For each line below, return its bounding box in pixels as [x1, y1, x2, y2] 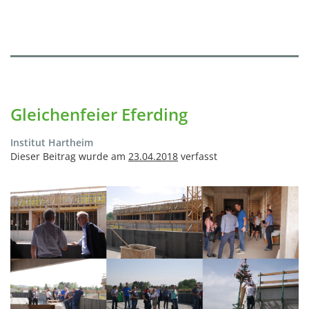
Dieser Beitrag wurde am [10, 150, 128, 163]
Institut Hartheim [10, 136, 93, 150]
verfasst [178, 150, 217, 163]
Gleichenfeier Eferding [10, 103, 188, 126]
